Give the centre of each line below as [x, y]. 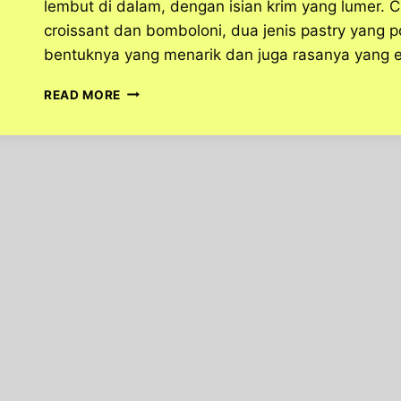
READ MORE [83, 94]
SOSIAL [145, 240]
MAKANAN [154, 109]
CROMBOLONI [166, 90]
